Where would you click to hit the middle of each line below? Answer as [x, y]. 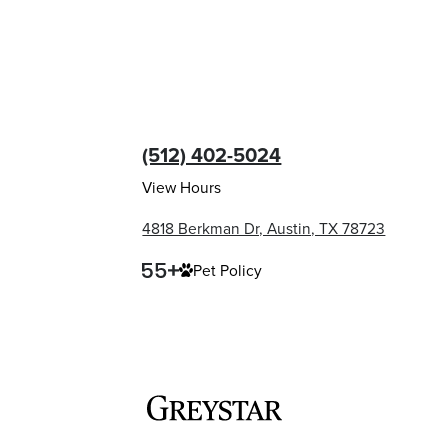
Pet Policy [228, 270]
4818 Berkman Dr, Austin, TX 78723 [264, 228]
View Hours [182, 186]
